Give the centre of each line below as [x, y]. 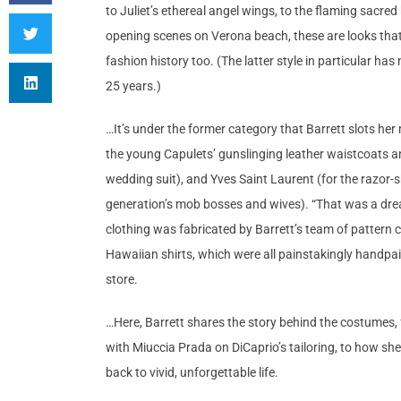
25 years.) [133, 86]
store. [123, 280]
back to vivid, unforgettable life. [193, 373]
